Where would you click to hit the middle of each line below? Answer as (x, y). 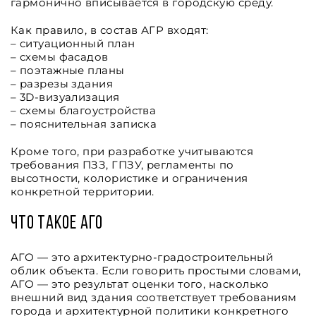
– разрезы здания (62, 84)
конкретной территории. (83, 192)
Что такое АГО (57, 224)
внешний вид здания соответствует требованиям (154, 297)
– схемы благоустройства (84, 110)
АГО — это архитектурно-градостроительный (142, 257)
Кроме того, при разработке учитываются (132, 151)
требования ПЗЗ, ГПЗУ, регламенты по (122, 165)
